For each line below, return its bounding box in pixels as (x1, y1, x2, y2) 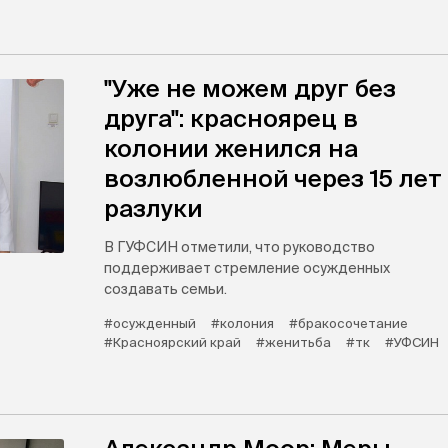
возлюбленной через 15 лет (104, 165, 442, 193)
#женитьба (256, 335, 331, 351)
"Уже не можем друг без (104, 75, 396, 103)
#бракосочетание (289, 316, 408, 332)
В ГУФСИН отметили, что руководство (104, 239, 375, 256)
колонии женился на (104, 135, 358, 163)
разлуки (104, 195, 202, 223)
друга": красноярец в (104, 105, 358, 133)
